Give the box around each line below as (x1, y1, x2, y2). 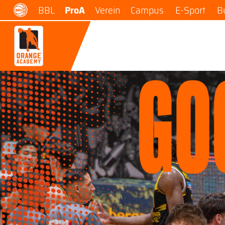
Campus (130, 2, 164, 18)
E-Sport (175, 2, 205, 18)
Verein (94, 2, 121, 18)
